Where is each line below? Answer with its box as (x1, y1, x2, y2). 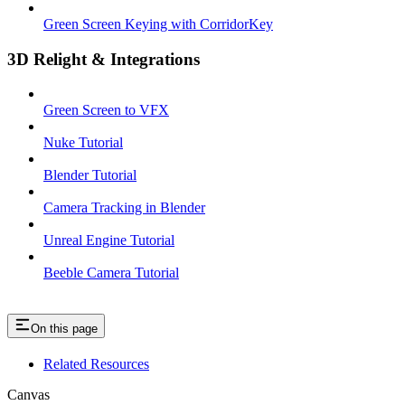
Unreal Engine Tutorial (43, 232, 174, 249)
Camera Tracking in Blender (43, 200, 205, 216)
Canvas (7, 387, 50, 403)
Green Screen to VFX (43, 102, 169, 118)
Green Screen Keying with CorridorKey (43, 16, 273, 32)
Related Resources (43, 356, 149, 372)
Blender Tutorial (43, 167, 137, 184)
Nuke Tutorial (43, 135, 123, 151)
